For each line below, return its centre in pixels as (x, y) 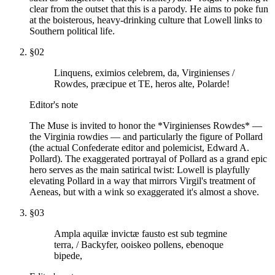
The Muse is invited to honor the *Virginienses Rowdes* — (146, 125)
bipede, (68, 255)
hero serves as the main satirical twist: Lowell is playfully (140, 169)
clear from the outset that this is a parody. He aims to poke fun (149, 9)
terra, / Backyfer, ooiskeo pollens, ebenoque (139, 244)
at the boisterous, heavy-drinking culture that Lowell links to (146, 20)
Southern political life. (72, 31)
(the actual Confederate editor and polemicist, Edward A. (139, 147)
